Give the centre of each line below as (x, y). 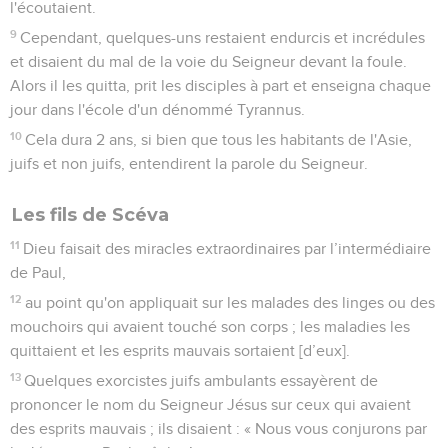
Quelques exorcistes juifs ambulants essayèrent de (201, 380)
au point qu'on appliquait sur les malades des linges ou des (230, 302)
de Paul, (38, 272)
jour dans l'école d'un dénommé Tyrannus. (157, 109)
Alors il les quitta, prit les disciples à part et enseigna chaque (220, 85)
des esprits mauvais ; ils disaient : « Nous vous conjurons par (218, 428)
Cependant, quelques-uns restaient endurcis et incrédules (223, 37)
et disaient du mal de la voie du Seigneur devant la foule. (208, 61)
